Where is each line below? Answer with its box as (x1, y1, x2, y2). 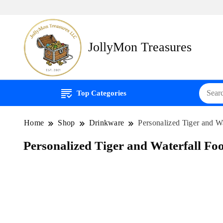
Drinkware (89, 118, 124, 127)
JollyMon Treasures (88, 40, 192, 55)
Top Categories (76, 89, 126, 98)
